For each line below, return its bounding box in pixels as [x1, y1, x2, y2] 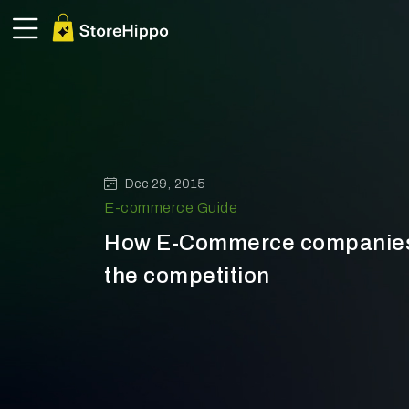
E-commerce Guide [104, 199, 237, 215]
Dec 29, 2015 [124, 176, 206, 191]
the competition [104, 263, 270, 288]
